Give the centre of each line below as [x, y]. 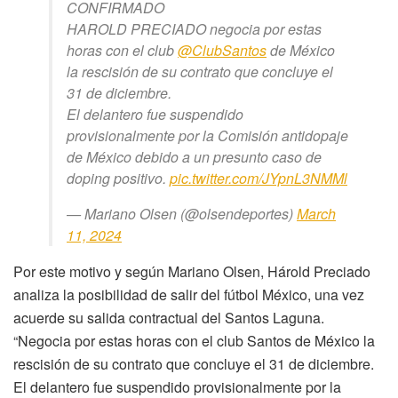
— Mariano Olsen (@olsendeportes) [182, 213]
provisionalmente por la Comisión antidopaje [207, 135]
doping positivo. [118, 178]
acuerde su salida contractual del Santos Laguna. [169, 317]
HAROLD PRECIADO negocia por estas [194, 28]
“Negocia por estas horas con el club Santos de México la [194, 340]
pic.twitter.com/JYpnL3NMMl [259, 178]
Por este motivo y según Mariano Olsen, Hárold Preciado [192, 271]
